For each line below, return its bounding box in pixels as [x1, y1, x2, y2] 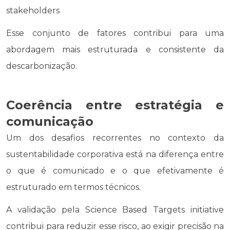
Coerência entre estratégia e [6, 97, 224, 112]
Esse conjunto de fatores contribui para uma [6, 28, 224, 38]
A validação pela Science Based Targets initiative [6, 204, 224, 215]
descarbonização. [6, 61, 77, 71]
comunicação [6, 113, 93, 129]
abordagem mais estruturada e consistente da [6, 44, 224, 54]
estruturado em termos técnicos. [6, 182, 141, 192]
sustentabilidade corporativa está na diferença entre [6, 149, 224, 159]
